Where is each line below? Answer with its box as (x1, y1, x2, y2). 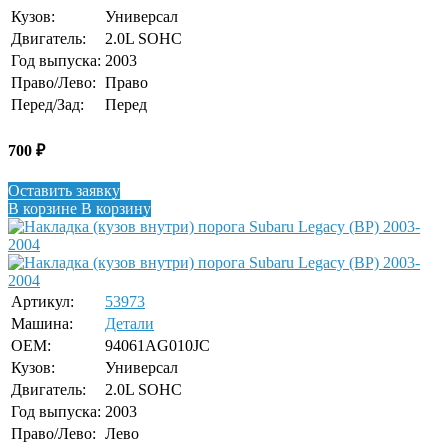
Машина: (11, 314, 73, 332)
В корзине (8, 199, 77, 217)
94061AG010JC (105, 336, 210, 354)
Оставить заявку (8, 181, 120, 199)
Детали (105, 314, 154, 332)
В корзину (77, 199, 151, 217)
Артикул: (11, 292, 74, 310)
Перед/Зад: (11, 96, 84, 114)
